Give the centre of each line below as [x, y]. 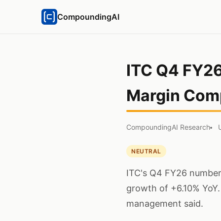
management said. [165, 203]
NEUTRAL [146, 151]
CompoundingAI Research [168, 127]
